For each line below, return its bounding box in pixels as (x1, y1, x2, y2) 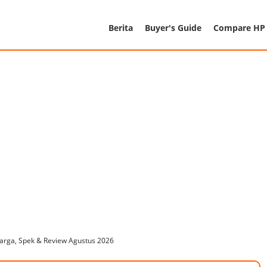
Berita (108, 21, 133, 33)
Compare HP (213, 21, 265, 33)
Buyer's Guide (145, 21, 201, 33)
